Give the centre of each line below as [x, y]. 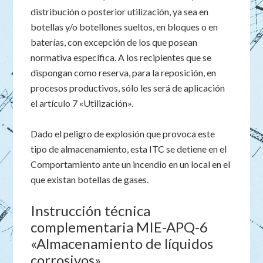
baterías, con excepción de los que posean [114, 42]
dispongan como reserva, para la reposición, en [124, 73]
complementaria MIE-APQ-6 [119, 227]
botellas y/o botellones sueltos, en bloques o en [124, 27]
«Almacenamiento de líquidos [122, 243]
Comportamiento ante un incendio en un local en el [131, 164]
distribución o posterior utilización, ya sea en [120, 11]
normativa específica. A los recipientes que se [121, 57]
